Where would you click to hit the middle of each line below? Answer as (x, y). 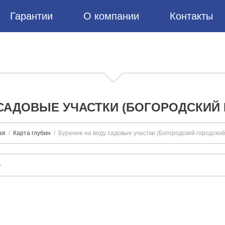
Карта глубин (32, 133)
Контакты (191, 16)
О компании (111, 16)
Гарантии (31, 16)
